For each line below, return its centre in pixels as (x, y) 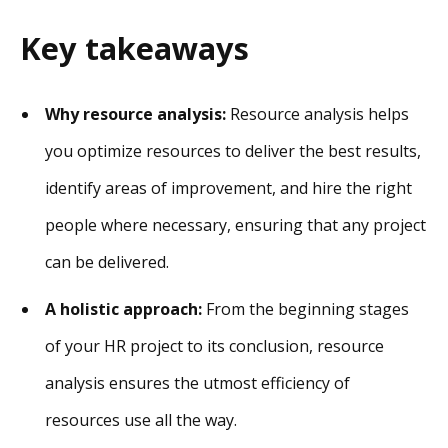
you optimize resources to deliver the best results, (233, 151)
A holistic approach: (123, 309)
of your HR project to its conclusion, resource (214, 346)
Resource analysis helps (319, 114)
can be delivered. (107, 262)
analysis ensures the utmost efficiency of (197, 383)
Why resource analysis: (137, 114)
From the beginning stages (305, 309)
